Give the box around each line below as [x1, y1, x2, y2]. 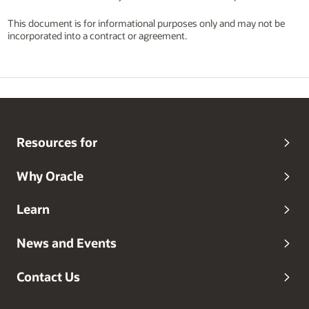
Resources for [17, 134, 97, 150]
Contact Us [17, 268, 80, 284]
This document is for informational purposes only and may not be [7, 17, 285, 30]
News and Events [17, 235, 117, 251]
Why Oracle [17, 168, 83, 183]
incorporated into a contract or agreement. [7, 29, 187, 43]
